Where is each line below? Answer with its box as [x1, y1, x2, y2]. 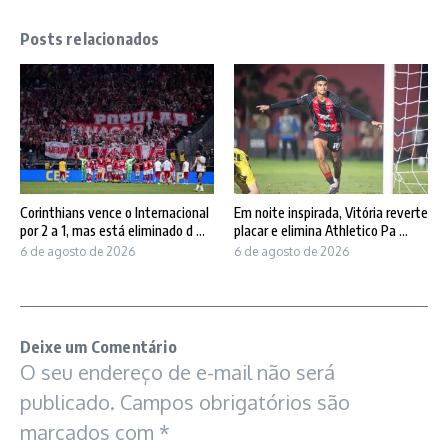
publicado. [20, 388, 115, 415]
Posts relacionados [20, 29, 160, 50]
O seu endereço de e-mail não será [20, 358, 335, 385]
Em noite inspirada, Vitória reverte [234, 203, 428, 221]
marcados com [20, 418, 159, 445]
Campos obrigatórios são [120, 388, 350, 415]
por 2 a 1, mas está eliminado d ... [20, 221, 205, 239]
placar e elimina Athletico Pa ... [234, 221, 408, 239]
